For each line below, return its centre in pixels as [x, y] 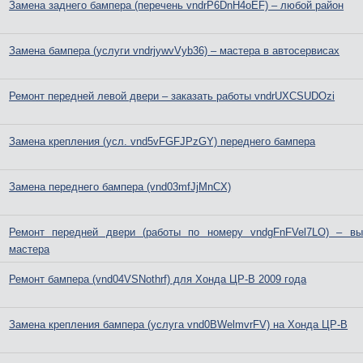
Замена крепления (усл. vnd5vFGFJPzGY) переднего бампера [162, 141]
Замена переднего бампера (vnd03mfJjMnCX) [120, 187]
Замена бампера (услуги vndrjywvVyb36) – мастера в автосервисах [175, 51]
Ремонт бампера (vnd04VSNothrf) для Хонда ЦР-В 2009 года [158, 279]
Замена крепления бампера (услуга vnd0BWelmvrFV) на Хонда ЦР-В [179, 325]
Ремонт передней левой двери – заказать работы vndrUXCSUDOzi [172, 96]
